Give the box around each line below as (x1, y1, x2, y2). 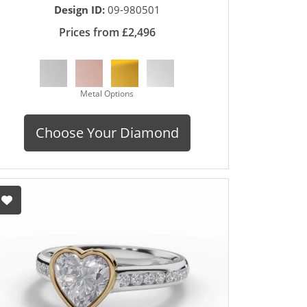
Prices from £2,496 (58, 25, 156, 40)
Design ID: (53, 3, 108, 17)
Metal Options (80, 88, 134, 100)
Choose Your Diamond (35, 123, 179, 143)
